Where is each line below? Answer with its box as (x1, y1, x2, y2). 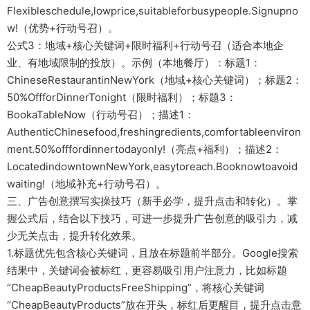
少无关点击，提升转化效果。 (7, 228, 142, 242)
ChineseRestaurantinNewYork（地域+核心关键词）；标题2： (7, 73, 302, 86)
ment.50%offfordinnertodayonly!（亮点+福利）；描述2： (7, 142, 282, 156)
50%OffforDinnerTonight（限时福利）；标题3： (7, 90, 237, 104)
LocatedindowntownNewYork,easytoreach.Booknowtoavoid (7, 159, 298, 173)
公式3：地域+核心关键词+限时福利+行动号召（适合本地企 (7, 38, 284, 52)
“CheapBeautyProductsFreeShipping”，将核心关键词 (7, 280, 264, 294)
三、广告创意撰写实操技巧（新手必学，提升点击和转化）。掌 (7, 194, 298, 208)
